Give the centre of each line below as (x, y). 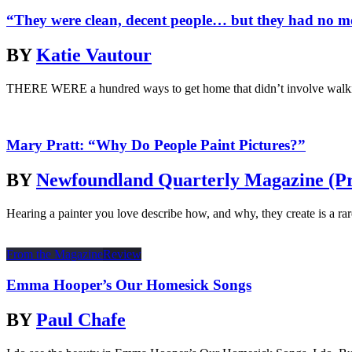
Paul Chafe (81, 319)
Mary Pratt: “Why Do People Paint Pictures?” (156, 145)
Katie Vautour (94, 55)
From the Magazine (55, 255)
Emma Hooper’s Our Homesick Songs (129, 284)
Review (122, 255)
